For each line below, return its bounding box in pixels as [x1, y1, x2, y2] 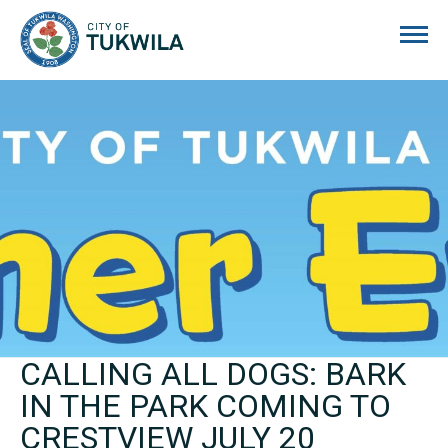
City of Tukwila [184, 12, 286, 31]
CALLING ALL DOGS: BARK [20, 355, 406, 393]
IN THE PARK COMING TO [20, 387, 391, 425]
